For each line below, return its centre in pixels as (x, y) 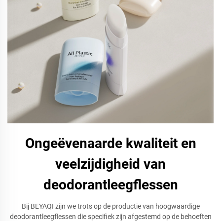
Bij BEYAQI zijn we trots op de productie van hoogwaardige (110, 206)
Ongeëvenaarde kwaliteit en (110, 143)
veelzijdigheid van (110, 164)
